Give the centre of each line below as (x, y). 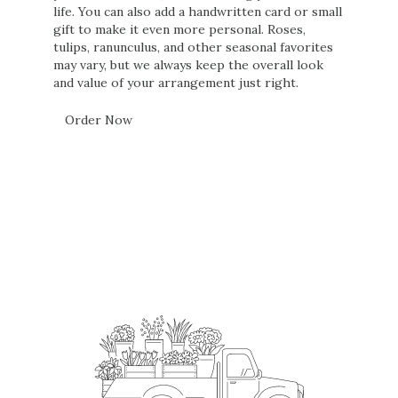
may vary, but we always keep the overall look (188, 64)
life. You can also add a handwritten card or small (198, 11)
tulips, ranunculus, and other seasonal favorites (193, 47)
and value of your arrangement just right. (176, 82)
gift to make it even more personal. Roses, (179, 29)
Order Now (99, 119)
